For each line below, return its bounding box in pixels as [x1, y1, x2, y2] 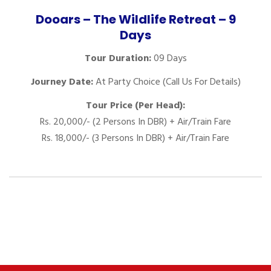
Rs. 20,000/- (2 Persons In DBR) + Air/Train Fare [40, 114, 231, 130]
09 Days [151, 50, 187, 67]
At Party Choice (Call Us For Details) [93, 74, 241, 90]
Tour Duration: [84, 50, 151, 67]
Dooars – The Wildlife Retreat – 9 [35, 11, 236, 28]
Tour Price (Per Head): [86, 97, 185, 114]
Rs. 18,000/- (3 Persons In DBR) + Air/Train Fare [42, 130, 229, 146]
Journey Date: [30, 74, 93, 90]
